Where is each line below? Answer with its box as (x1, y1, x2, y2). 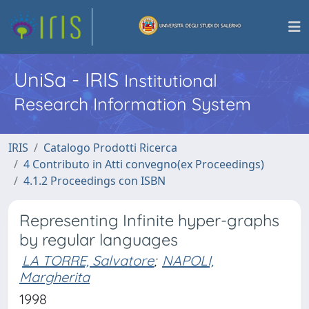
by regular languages (19, 230, 178, 250)
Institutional (124, 70, 217, 91)
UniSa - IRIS (14, 67, 124, 92)
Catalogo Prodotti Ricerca (43, 140, 177, 155)
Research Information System (14, 93, 251, 114)
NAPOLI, (162, 252, 214, 269)
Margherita (19, 268, 90, 286)
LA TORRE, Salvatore (22, 252, 154, 269)
